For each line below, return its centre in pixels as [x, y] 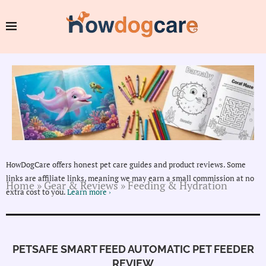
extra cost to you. [37, 192]
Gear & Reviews [81, 186]
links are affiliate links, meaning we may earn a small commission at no [130, 178]
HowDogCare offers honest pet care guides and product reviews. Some [126, 165]
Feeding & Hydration [178, 186]
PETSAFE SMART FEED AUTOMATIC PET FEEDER [133, 249]
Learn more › [89, 192]
